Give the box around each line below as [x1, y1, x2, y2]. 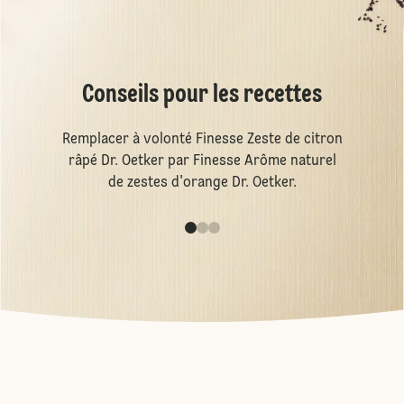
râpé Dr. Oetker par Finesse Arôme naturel [68, 154, 336, 169]
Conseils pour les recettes [82, 83, 322, 108]
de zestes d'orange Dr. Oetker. [107, 176, 297, 190]
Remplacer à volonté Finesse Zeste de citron [61, 133, 343, 147]
